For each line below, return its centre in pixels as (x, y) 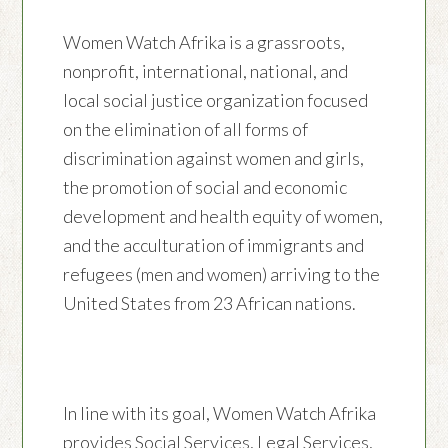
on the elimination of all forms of (186, 129)
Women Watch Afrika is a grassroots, (204, 42)
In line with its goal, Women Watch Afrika (220, 413)
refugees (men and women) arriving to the (222, 274)
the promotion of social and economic (205, 187)
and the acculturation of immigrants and (214, 245)
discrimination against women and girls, (214, 158)
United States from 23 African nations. (210, 303)
